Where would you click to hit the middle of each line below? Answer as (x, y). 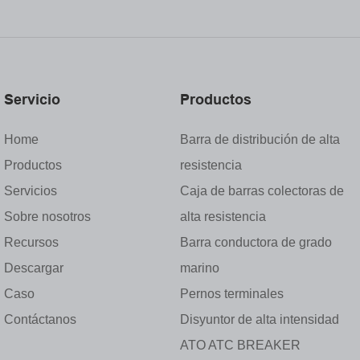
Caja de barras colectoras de (262, 190)
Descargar (34, 268)
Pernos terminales (232, 293)
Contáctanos (40, 319)
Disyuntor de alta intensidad (260, 319)
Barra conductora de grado (256, 242)
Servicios (31, 190)
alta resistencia (223, 216)
